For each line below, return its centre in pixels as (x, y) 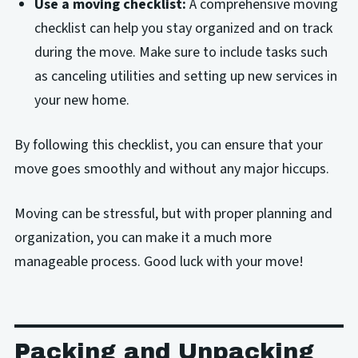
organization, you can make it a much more (143, 237)
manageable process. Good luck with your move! (159, 261)
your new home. (82, 100)
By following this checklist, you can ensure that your (168, 145)
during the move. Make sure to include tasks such (181, 52)
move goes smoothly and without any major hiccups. (171, 169)
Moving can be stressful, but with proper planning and (173, 213)
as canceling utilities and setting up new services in (186, 76)
